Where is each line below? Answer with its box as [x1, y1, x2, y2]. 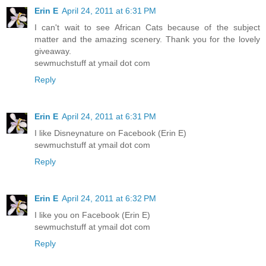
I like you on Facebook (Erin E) [34, 210, 150, 220]
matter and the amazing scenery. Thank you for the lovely [34, 34, 260, 44]
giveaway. [34, 46, 71, 56]
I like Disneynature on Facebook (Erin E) [34, 128, 186, 138]
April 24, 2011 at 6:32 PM [62, 193, 156, 203]
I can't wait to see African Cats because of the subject [34, 22, 260, 32]
